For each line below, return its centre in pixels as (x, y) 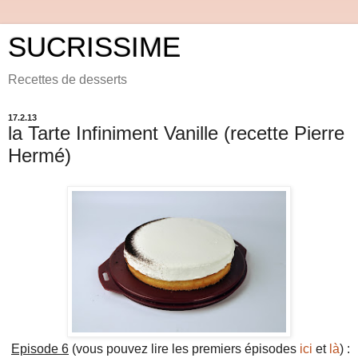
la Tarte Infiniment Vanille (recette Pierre (176, 133)
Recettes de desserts (68, 80)
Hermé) (40, 155)
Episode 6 (40, 348)
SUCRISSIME (94, 47)
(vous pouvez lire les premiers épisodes (184, 348)
